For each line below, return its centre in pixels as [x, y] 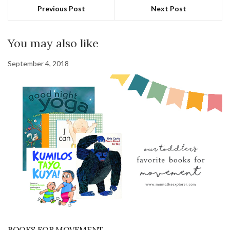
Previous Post [61, 8]
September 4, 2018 [38, 63]
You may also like [53, 43]
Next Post [168, 8]
